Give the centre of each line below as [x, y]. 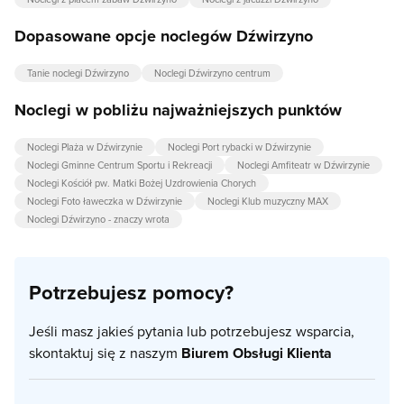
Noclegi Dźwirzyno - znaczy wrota [98, 220]
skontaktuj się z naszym [105, 353]
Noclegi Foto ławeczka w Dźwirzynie [105, 202]
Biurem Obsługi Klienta [257, 353]
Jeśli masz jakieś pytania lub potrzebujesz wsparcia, [192, 331]
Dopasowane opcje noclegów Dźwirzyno [164, 37]
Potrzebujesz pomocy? [131, 293]
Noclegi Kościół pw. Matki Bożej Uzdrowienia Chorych [142, 184]
